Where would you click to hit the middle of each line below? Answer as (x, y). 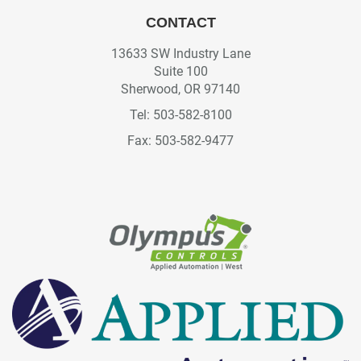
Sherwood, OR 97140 (180, 89)
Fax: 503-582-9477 (180, 140)
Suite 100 (180, 71)
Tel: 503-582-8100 (180, 114)
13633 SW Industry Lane (180, 53)
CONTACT (180, 22)
